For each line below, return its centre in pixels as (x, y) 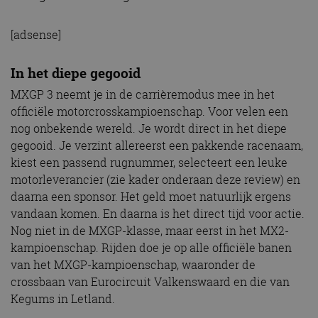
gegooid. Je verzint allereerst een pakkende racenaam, (157, 145)
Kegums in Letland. (63, 298)
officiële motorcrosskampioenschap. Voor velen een (149, 111)
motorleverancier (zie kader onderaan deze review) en (155, 179)
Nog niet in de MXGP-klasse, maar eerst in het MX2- (150, 230)
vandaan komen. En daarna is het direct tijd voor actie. (158, 213)
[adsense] (36, 35)
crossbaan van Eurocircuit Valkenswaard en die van (150, 281)
